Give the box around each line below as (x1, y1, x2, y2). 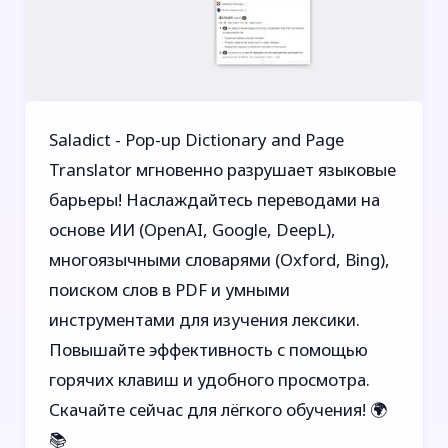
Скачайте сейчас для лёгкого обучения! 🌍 (49, 397, 387, 421)
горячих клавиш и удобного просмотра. (49, 367, 370, 391)
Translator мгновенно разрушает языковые (49, 157, 396, 181)
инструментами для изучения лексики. (49, 307, 360, 331)
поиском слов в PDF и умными (49, 277, 290, 301)
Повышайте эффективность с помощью (49, 337, 368, 361)
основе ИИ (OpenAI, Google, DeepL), (49, 217, 336, 241)
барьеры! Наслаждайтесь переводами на (49, 187, 380, 211)
